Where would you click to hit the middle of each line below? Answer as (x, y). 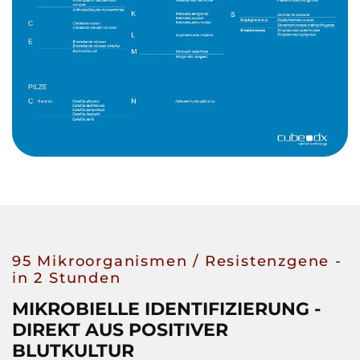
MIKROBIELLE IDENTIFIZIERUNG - (166, 309)
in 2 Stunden (67, 278)
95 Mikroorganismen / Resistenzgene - (177, 262)
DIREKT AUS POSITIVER (120, 330)
